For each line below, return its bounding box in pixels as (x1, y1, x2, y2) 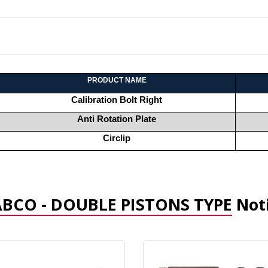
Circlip (103, 133, 130, 143)
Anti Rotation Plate (77, 114, 156, 124)
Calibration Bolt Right (71, 95, 162, 105)
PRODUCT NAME (87, 75, 147, 84)
